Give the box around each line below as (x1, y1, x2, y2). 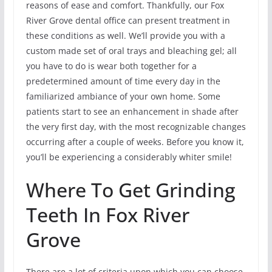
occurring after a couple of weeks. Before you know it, (25, 135, 244, 148)
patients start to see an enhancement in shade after (25, 105, 239, 117)
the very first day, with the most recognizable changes (25, 120, 246, 132)
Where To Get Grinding (25, 176, 236, 203)
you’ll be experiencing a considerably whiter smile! (25, 151, 232, 163)
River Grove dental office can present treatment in (25, 14, 230, 26)
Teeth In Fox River (25, 201, 189, 228)
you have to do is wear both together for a (25, 59, 197, 72)
